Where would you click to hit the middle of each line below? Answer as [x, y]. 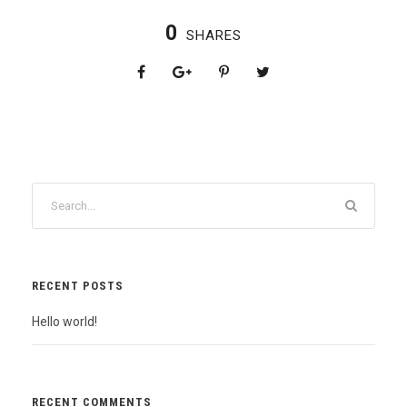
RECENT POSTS [78, 285]
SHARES [214, 35]
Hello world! [65, 321]
